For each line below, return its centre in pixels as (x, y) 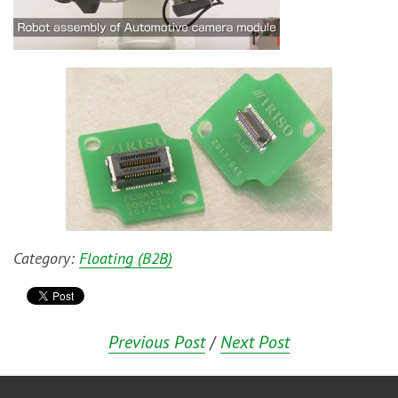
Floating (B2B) (126, 258)
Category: (46, 258)
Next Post (255, 342)
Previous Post (157, 342)
